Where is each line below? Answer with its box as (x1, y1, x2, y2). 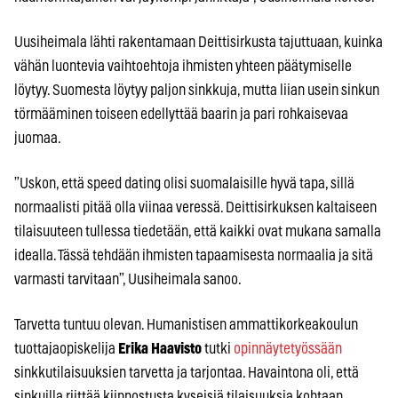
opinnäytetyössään (234, 340, 342, 356)
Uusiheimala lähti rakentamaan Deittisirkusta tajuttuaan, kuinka (14, 34, 383, 50)
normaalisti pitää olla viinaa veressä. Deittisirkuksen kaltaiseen (14, 199, 377, 215)
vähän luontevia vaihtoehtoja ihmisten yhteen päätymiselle (14, 58, 352, 74)
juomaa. (14, 130, 61, 146)
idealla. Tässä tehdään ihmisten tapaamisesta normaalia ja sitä (14, 247, 373, 263)
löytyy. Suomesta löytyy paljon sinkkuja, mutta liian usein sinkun (14, 82, 379, 98)
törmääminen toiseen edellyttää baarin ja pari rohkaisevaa (14, 106, 348, 122)
